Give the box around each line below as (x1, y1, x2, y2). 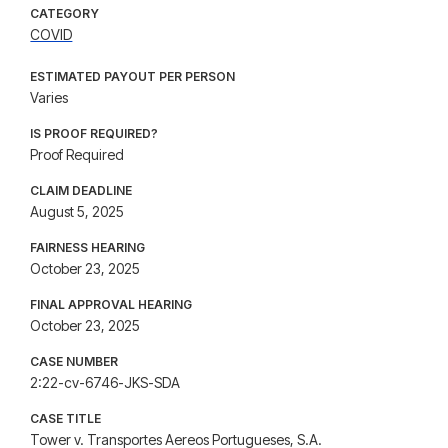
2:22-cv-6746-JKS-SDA (30, 374, 181, 391)
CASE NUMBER (30, 354, 119, 369)
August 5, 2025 (30, 203, 125, 220)
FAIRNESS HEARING (30, 240, 146, 255)
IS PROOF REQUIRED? (30, 126, 159, 141)
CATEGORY (30, 6, 100, 21)
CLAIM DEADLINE (30, 183, 133, 198)
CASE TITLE (30, 411, 102, 426)
